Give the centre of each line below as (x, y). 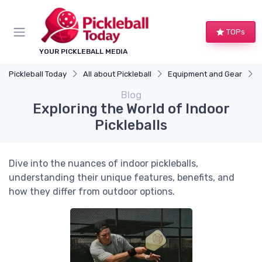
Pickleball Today (38, 74)
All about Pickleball (117, 74)
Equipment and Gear (205, 74)
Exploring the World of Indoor (131, 109)
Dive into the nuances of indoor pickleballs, (104, 164)
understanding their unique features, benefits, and (122, 178)
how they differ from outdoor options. (92, 192)
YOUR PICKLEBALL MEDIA (83, 52)
